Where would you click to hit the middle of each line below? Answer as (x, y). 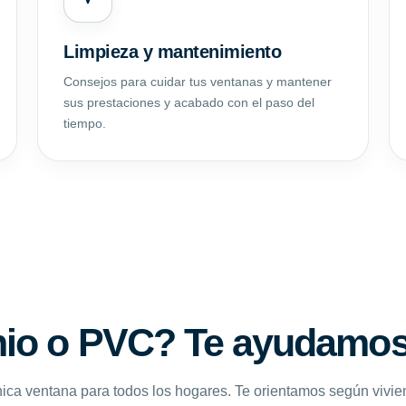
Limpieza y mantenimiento (173, 51)
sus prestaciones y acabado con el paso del (189, 102)
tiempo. (85, 123)
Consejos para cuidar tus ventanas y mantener (198, 81)
